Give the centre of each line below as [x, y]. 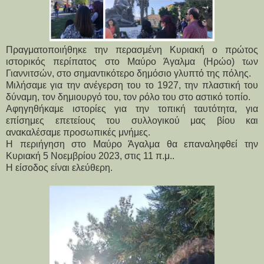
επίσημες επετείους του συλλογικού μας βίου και [132, 120]
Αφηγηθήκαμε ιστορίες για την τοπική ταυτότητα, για [132, 108]
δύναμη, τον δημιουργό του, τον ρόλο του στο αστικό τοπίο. [128, 97]
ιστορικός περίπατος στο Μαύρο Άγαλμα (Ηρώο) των [132, 61]
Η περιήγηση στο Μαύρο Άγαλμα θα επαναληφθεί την [132, 144]
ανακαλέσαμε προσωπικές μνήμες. [78, 132]
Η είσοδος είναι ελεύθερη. [59, 167]
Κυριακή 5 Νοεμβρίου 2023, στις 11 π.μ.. [90, 156]
